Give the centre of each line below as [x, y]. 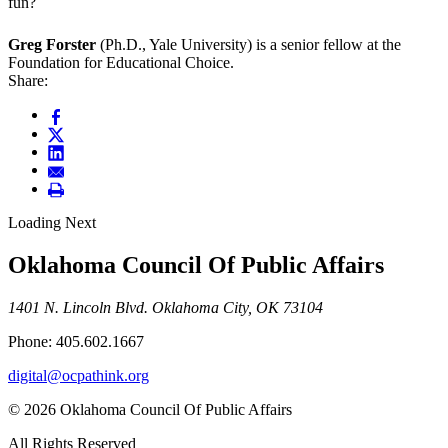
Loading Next [52, 223]
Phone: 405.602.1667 [76, 341]
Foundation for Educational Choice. [121, 63]
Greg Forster [54, 45]
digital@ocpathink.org [78, 375]
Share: [28, 81]
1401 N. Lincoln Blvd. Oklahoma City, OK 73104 [165, 307]
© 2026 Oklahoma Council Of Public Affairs [150, 409]
